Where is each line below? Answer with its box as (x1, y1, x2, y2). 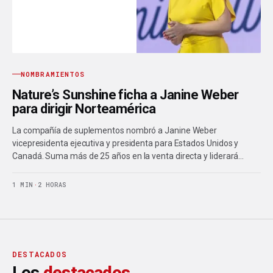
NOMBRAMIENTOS (21, 69, 85, 79)
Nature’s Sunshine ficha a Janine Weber (12, 87, 239, 102)
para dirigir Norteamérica (12, 101, 156, 116)
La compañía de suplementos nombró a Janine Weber (12, 125, 218, 135)
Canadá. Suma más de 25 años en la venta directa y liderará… (12, 151, 244, 161)
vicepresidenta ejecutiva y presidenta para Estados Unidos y (12, 138, 239, 148)
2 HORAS (37, 180, 67, 189)
